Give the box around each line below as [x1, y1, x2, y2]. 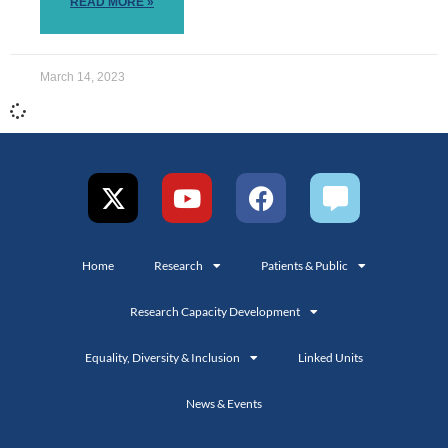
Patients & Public [261, 258, 348, 274]
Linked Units [298, 350, 363, 366]
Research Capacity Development [130, 304, 300, 320]
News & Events [186, 396, 262, 412]
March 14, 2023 [40, 70, 125, 85]
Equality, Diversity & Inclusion [85, 350, 240, 366]
